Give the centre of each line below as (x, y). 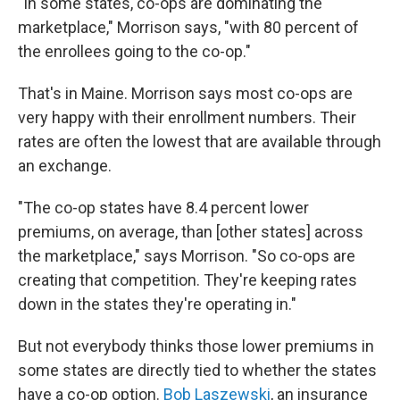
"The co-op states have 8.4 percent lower (163, 208)
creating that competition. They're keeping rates (187, 280)
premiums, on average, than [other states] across (191, 232)
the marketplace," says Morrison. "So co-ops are (187, 256)
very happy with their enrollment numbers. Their (187, 118)
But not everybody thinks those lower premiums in (196, 346)
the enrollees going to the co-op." (134, 52)
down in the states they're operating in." (157, 304)
